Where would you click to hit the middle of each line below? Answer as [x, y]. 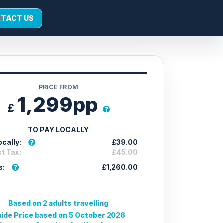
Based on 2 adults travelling [58, 203]
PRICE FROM [58, 87]
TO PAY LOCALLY [58, 130]
